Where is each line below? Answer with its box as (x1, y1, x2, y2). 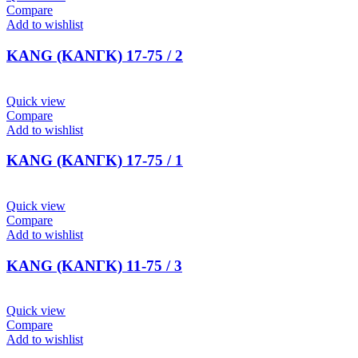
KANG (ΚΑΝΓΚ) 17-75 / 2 (6, 46, 183, 64)
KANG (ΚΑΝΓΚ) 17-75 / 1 (6, 152, 183, 169)
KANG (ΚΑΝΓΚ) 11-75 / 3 (6, 257, 182, 274)
